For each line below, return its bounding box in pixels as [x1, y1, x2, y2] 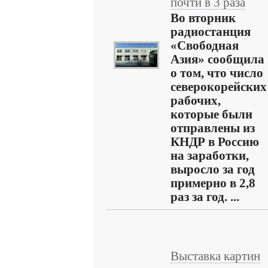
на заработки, [170, 149, 249, 162]
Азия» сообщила [170, 53, 264, 66]
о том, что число [170, 66, 263, 80]
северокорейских [170, 80, 267, 93]
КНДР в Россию [170, 135, 259, 148]
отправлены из [170, 121, 255, 135]
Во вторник [170, 11, 236, 25]
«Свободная [170, 39, 239, 52]
